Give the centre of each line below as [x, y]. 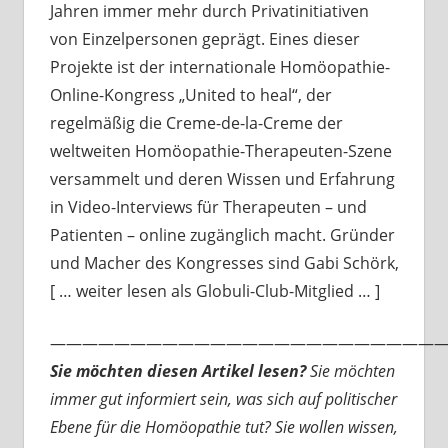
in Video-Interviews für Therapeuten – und [208, 207]
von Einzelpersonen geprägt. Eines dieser [204, 39]
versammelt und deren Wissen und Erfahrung [222, 179]
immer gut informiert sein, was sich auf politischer [223, 399]
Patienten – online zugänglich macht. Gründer [222, 235]
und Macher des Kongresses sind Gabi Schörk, [224, 263]
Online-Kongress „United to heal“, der [190, 95]
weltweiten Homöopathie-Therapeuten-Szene [220, 151]
